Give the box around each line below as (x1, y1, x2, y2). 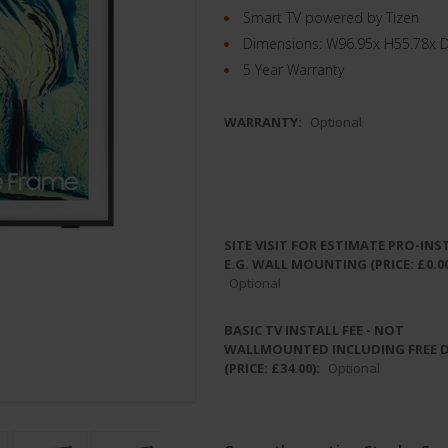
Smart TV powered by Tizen (239, 7, 419, 27)
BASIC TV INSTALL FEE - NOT (224, 320, 404, 339)
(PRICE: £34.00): (224, 358, 323, 377)
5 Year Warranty (239, 59, 344, 79)
